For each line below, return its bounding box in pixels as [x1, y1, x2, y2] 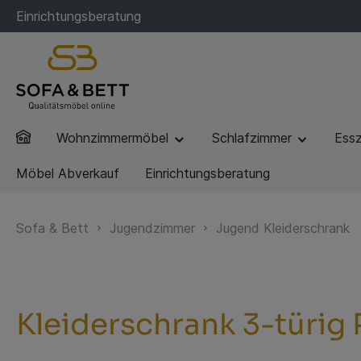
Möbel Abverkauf [16, 164, 119, 181]
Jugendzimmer [110, 219, 195, 236]
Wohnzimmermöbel [56, 129, 172, 146]
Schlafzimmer [211, 129, 296, 146]
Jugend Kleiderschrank [216, 219, 350, 236]
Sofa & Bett [16, 219, 89, 236]
